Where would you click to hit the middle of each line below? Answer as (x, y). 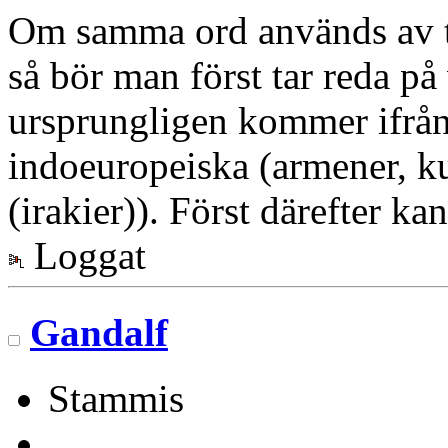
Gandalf (99, 332)
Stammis (116, 398)
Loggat (85, 256)
